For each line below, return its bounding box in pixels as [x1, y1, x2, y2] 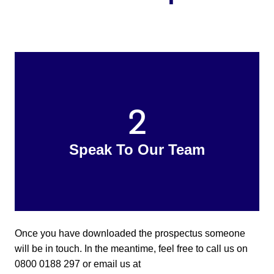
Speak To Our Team [69, 141, 205, 158]
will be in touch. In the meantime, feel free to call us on [15, 243, 248, 254]
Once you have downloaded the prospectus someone [15, 228, 245, 239]
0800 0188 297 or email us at [15, 258, 141, 269]
